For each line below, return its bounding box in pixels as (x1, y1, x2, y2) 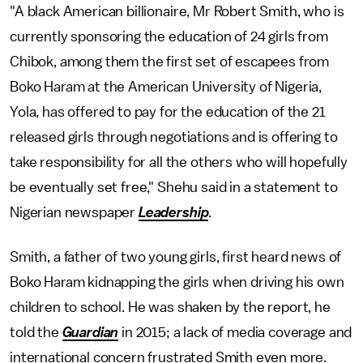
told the (10, 325, 62, 340)
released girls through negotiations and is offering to (10, 130, 338, 144)
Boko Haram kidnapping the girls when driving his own (10, 275, 344, 289)
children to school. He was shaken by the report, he (10, 300, 331, 314)
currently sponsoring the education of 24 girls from (10, 29, 328, 44)
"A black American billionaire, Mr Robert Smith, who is (10, 4, 344, 19)
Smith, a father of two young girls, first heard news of (10, 250, 342, 264)
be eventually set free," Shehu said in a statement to (10, 180, 338, 194)
